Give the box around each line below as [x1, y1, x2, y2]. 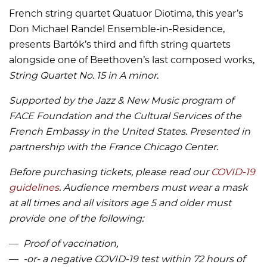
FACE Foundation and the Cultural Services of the [9, 110, 241, 122]
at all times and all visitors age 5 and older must [9, 197, 231, 209]
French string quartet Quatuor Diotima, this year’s [9, 8, 243, 20]
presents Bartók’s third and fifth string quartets [9, 39, 231, 51]
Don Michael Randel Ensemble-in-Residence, [9, 23, 225, 35]
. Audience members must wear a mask [59, 182, 248, 194]
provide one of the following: [9, 213, 144, 225]
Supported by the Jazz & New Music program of [9, 95, 234, 107]
